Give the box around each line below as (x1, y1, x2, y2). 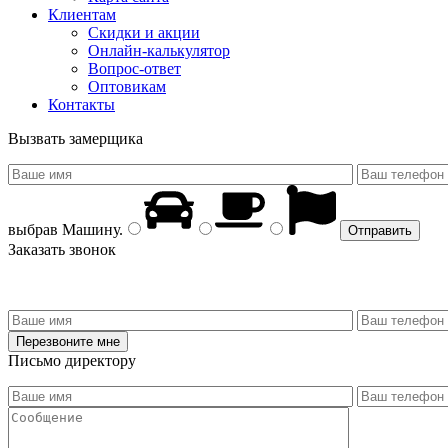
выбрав (8, 220, 58, 238)
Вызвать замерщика (8, 129, 143, 147)
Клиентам (48, 5, 116, 23)
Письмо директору (8, 351, 136, 369)
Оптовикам (88, 77, 166, 95)
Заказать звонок (8, 240, 116, 258)
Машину (58, 220, 119, 238)
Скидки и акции (88, 23, 200, 41)
